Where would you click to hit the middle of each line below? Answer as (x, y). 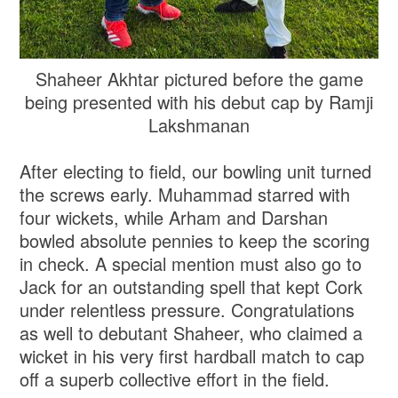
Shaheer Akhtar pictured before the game (199, 79)
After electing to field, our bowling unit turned (196, 171)
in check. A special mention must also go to (191, 264)
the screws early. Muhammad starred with (185, 195)
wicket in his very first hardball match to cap (192, 356)
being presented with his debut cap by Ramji (199, 102)
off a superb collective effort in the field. (175, 379)
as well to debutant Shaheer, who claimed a (191, 333)
